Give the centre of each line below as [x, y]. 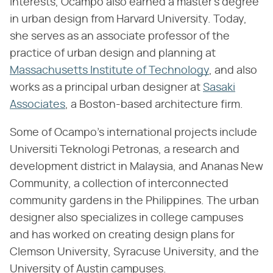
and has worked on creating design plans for [122, 236]
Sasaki [219, 88]
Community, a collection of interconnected [119, 184]
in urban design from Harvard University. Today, [128, 20]
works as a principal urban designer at [106, 88]
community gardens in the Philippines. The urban [134, 201]
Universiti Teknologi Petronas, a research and [125, 150]
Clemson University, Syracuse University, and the [134, 253]
